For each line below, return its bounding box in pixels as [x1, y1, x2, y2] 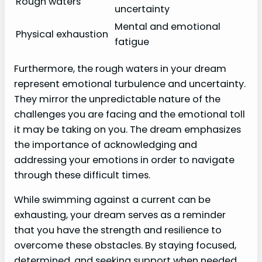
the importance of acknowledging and [14, 137, 197, 151]
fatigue [115, 35, 149, 49]
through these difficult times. [14, 168, 150, 182]
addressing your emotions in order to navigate [14, 153, 235, 167]
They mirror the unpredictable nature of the [14, 92, 220, 106]
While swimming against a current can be [14, 193, 211, 207]
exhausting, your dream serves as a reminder [14, 208, 226, 222]
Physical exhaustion [16, 27, 108, 42]
